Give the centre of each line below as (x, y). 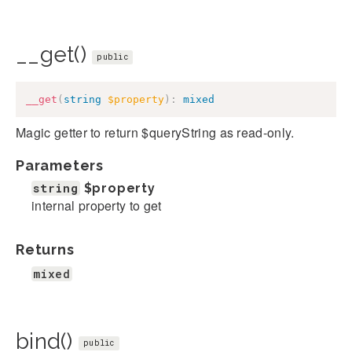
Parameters (60, 165)
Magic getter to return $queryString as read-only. (155, 132)
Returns (45, 249)
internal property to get (97, 205)
